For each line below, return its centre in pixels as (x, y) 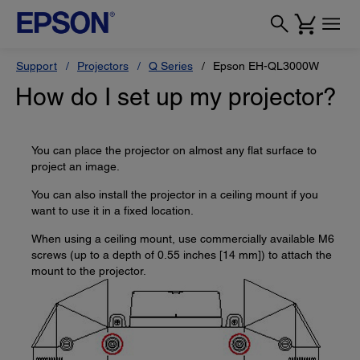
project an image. (76, 166)
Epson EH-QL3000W (266, 66)
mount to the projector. (89, 271)
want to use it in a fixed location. (112, 211)
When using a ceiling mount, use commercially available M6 (183, 239)
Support (37, 66)
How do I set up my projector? (176, 97)
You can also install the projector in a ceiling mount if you (175, 194)
